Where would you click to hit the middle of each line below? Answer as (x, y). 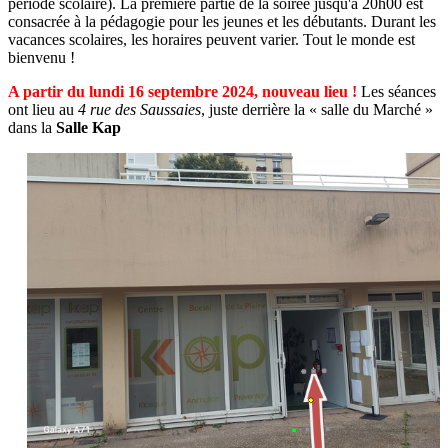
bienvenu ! (41, 57)
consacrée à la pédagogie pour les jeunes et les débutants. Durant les (222, 21)
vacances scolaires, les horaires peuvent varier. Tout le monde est (211, 39)
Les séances (396, 91)
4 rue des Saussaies (139, 109)
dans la (32, 127)
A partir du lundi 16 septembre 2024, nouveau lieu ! (182, 91)
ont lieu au (43, 109)
